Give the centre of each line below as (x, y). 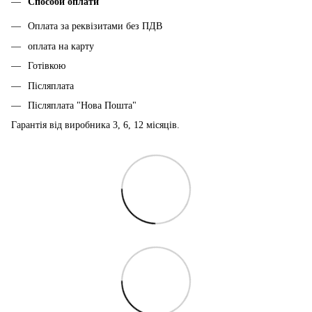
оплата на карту (61, 46)
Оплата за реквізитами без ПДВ (95, 26)
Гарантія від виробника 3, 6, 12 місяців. (95, 125)
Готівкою (47, 66)
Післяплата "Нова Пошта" (82, 105)
